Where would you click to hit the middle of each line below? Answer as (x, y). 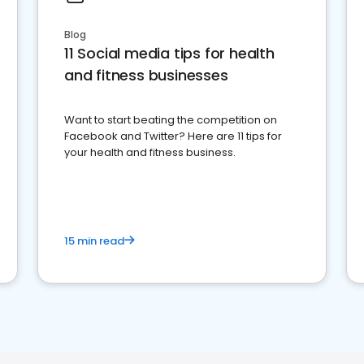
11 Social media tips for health (169, 54)
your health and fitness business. (150, 153)
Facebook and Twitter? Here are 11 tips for (173, 136)
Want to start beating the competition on (171, 120)
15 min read (94, 241)
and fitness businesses (146, 76)
